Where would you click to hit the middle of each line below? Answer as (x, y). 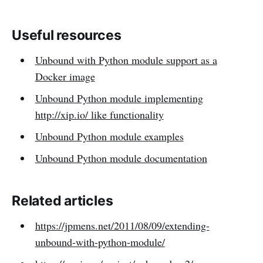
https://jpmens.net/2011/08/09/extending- (122, 226)
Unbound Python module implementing (119, 98)
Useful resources (67, 36)
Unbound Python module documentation (121, 158)
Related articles (63, 201)
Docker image (65, 77)
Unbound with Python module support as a (126, 60)
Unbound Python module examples (109, 136)
